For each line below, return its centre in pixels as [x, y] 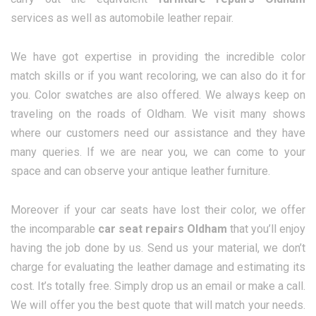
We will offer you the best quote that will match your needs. [158, 305]
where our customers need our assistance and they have [158, 133]
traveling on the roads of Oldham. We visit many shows [158, 114]
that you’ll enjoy [266, 229]
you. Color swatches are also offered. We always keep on [158, 95]
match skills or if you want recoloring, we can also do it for [158, 76]
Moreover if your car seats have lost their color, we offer [158, 210]
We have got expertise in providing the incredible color [158, 57]
